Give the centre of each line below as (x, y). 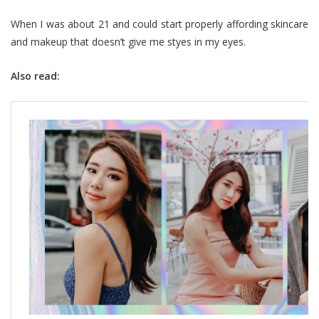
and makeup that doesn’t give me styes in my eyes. (128, 42)
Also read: (35, 76)
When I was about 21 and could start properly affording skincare (159, 24)
